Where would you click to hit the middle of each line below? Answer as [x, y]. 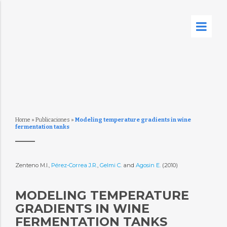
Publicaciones [52, 120]
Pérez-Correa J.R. [74, 165]
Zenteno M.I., [33, 165]
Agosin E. [149, 165]
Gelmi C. [110, 165]
